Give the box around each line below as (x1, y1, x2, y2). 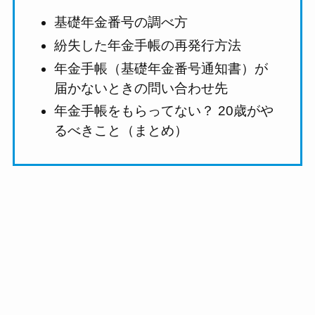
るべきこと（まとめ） (54, 123, 188, 139)
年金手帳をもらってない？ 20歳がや (54, 103, 274, 119)
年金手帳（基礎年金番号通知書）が (54, 60, 269, 76)
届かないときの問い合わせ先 (54, 80, 229, 96)
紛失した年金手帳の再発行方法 (54, 38, 242, 53)
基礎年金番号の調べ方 (54, 15, 188, 30)
